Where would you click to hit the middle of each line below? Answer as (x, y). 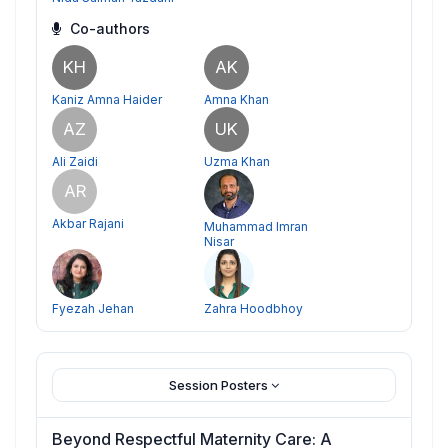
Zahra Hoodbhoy (253, 308)
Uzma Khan (237, 161)
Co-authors (108, 29)
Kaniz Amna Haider (107, 99)
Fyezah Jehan (93, 308)
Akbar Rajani (88, 223)
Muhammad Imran (256, 226)
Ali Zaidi (75, 161)
